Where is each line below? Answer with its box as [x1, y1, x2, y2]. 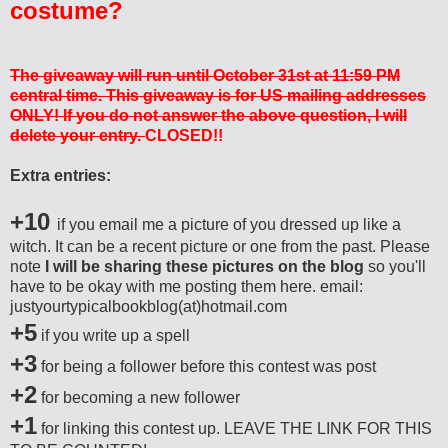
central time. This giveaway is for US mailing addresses [10, 86, 426, 104]
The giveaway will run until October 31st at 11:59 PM [10, 66, 400, 84]
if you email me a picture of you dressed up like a [57, 215, 401, 233]
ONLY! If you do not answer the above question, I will [10, 106, 407, 124]
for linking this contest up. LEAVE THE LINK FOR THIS [37, 419, 432, 437]
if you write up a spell [37, 326, 190, 344]
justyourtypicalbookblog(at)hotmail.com [10, 297, 287, 315]
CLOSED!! [145, 126, 223, 144]
